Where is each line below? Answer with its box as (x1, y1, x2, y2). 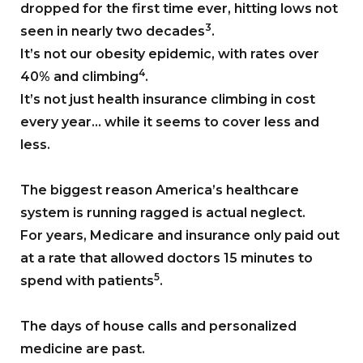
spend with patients (20, 272, 154, 288)
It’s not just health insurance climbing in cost (20, 91, 315, 107)
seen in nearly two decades (20, 23, 205, 39)
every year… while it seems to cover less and (20, 113, 319, 130)
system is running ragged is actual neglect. (20, 204, 305, 220)
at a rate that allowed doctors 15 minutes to (20, 250, 313, 266)
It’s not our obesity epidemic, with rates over (20, 45, 319, 62)
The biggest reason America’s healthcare (20, 181, 299, 198)
